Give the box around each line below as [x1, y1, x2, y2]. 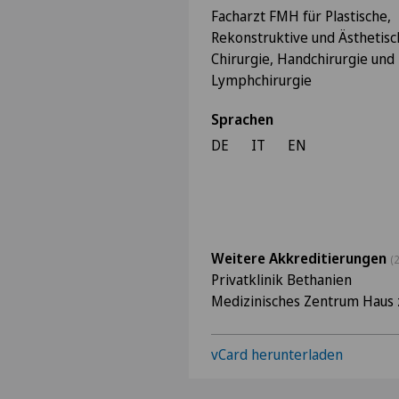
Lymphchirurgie [211, 70, 312, 90]
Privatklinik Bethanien [211, 270, 352, 289]
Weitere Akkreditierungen [211, 248, 390, 268]
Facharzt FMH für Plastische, [211, 6, 391, 26]
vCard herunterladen [211, 345, 343, 364]
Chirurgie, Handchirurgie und [211, 49, 395, 69]
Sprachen [211, 110, 273, 129]
